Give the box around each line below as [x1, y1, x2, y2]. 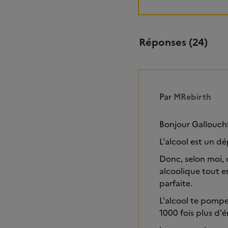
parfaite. [159, 177, 192, 190]
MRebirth [174, 91, 211, 103]
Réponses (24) [139, 35, 208, 50]
